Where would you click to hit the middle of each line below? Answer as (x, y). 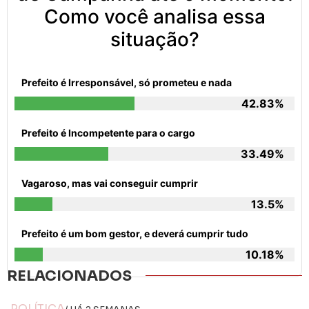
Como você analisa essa (154, 16)
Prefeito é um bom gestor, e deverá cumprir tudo (135, 233)
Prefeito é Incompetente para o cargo (108, 132)
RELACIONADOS (69, 276)
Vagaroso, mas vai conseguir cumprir (110, 183)
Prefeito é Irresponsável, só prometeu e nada (127, 82)
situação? (154, 39)
